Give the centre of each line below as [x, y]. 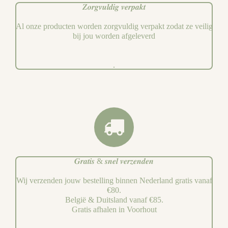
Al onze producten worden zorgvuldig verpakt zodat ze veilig [114, 26]
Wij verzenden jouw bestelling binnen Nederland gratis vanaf [114, 180]
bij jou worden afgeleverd [114, 36]
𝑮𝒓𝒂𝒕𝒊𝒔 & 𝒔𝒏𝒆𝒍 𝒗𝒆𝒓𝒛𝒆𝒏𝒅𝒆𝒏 [114, 161]
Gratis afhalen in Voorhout [114, 209]
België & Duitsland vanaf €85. [114, 199]
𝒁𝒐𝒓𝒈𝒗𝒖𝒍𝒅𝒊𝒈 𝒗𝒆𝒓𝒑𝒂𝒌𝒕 [114, 7]
